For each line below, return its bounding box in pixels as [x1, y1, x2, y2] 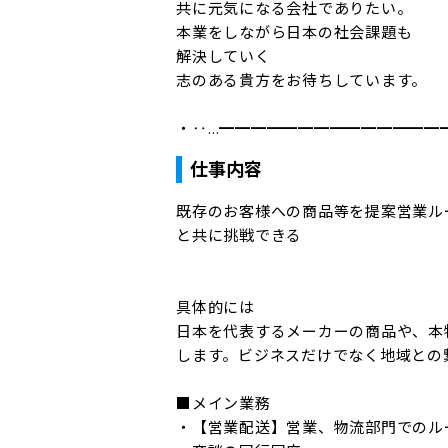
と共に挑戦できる [176, 225, 302, 245]
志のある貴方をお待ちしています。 [176, 70, 427, 90]
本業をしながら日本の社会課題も [176, 22, 413, 42]
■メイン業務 [176, 393, 271, 413]
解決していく [176, 46, 271, 66]
